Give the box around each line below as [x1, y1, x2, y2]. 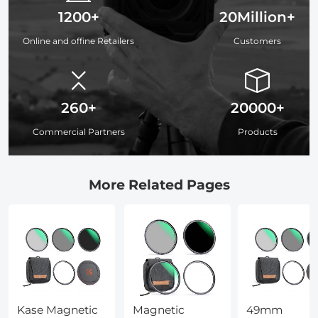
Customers [234, 35, 281, 46]
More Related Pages [88, 176, 230, 193]
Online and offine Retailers [23, 35, 134, 46]
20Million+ [219, 8, 295, 26]
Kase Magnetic [16, 302, 98, 317]
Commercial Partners [32, 126, 125, 137]
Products [237, 126, 278, 137]
